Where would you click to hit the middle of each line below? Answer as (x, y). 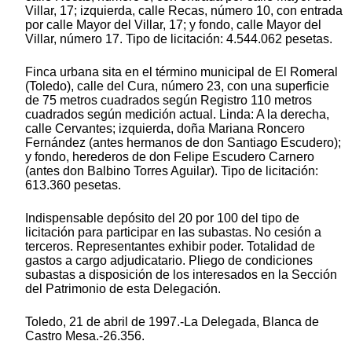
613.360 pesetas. (73, 185)
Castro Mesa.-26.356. (85, 335)
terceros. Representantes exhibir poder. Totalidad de (170, 246)
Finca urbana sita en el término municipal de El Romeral (181, 71)
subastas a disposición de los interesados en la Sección (181, 274)
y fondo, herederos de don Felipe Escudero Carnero (170, 156)
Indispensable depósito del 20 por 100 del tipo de (162, 218)
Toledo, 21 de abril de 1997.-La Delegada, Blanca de (172, 321)
